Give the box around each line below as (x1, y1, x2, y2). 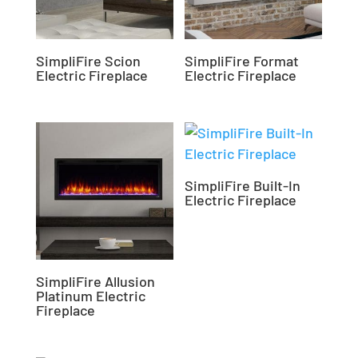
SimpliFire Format (185, 51, 300, 70)
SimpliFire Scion (35, 51, 141, 70)
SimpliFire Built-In (185, 177, 301, 195)
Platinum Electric (35, 287, 145, 305)
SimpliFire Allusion (35, 272, 155, 291)
